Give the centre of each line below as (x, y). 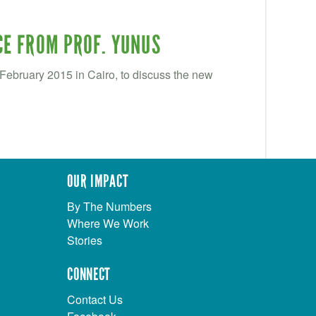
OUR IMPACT (98, 181)
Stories (85, 240)
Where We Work (108, 223)
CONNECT (89, 274)
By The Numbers (110, 206)
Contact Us (95, 299)
